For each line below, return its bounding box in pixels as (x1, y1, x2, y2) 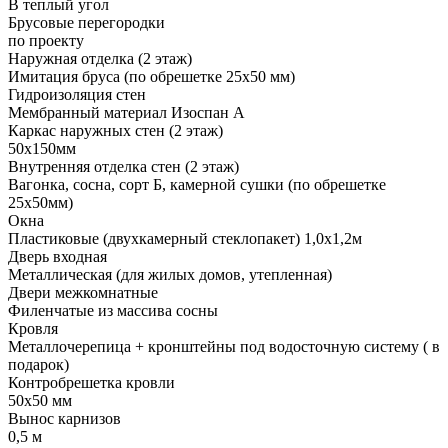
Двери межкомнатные (8, 284, 158, 302)
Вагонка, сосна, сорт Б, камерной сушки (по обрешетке (8, 176, 386, 194)
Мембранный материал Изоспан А (8, 104, 245, 122)
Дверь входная (8, 248, 107, 266)
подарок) (8, 356, 69, 374)
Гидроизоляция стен (8, 86, 146, 104)
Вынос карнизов (8, 410, 121, 428)
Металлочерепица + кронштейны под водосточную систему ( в (8, 338, 440, 356)
